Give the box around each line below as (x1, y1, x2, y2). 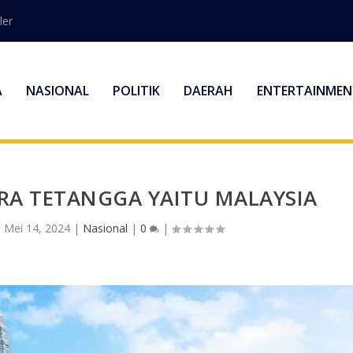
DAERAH (183, 82, 233, 99)
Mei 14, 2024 (3, 221, 70, 236)
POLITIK (112, 82, 160, 99)
